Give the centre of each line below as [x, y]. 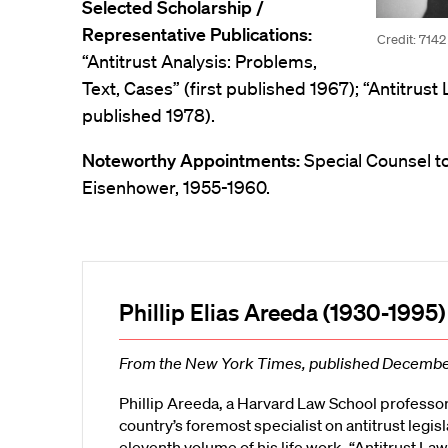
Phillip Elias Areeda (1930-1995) [282, 312]
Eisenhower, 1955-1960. [176, 187]
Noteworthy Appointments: [191, 160]
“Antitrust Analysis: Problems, [199, 61]
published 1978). [148, 115]
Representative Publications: [197, 34]
